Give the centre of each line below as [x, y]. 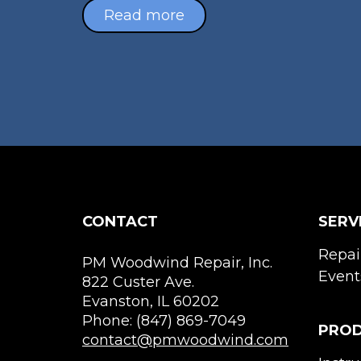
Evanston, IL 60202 [151, 301]
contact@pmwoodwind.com [185, 340]
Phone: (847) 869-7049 [164, 320]
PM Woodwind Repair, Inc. [177, 262]
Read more [144, 15]
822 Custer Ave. [138, 282]
